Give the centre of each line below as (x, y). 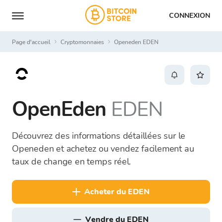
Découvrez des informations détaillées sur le (99, 136)
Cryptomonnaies (84, 42)
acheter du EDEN (120, 192)
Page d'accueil (33, 42)
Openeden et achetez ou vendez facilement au (103, 149)
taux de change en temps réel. (72, 162)
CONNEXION (190, 15)
